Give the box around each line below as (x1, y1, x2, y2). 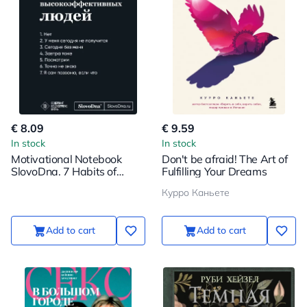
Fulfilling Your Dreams (162, 164, 267, 178)
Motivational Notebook (11, 152, 122, 166)
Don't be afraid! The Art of (162, 152, 288, 166)
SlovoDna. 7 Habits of (11, 164, 116, 178)
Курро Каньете (162, 186, 230, 199)
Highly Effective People (11, 177, 122, 191)
